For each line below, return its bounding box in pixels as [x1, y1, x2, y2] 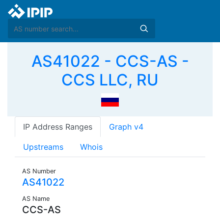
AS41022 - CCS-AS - [31, 52, 189, 71]
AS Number [22, 167, 56, 175]
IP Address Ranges [23, 122, 92, 132]
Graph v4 [109, 122, 143, 132]
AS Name [22, 195, 50, 203]
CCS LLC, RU [61, 70, 159, 89]
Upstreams [23, 142, 63, 152]
